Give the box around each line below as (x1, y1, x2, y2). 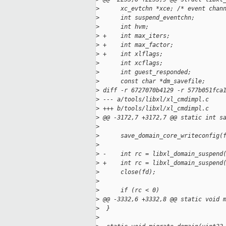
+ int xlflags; (99, 50, 163, 58)
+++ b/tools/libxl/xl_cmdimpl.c (99, 105, 209, 112)
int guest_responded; (99, 69, 191, 76)
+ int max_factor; (99, 41, 174, 49)
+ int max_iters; (99, 32, 170, 40)
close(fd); (99, 168, 156, 176)
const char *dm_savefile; (99, 78, 205, 85)
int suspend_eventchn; (99, 14, 195, 22)
